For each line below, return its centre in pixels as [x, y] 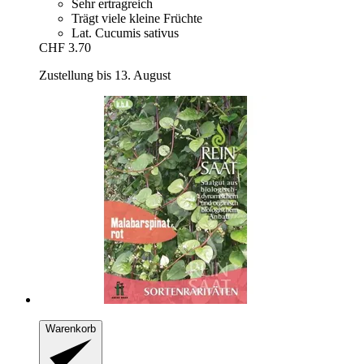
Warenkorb [71, 329]
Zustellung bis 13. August [105, 76]
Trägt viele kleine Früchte [137, 19]
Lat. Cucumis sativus [125, 33]
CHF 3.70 [65, 48]
